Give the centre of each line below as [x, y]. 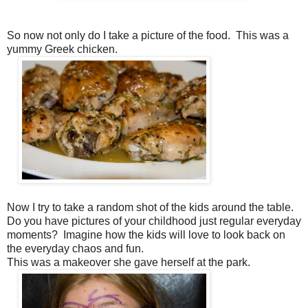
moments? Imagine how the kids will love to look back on [146, 234]
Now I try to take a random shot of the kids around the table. [152, 207]
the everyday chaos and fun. [78, 248]
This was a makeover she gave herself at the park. [130, 262]
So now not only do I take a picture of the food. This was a [148, 35]
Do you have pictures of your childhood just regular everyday [154, 221]
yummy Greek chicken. [64, 49]
